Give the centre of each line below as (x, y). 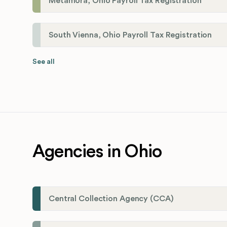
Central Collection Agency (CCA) (111, 199)
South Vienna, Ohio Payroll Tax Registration (130, 35)
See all (44, 62)
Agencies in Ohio (97, 152)
